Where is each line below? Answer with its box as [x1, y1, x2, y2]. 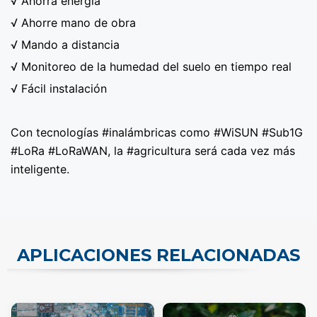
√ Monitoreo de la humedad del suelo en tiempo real [11, 59, 292, 74]
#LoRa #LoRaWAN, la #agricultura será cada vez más [11, 143, 295, 158]
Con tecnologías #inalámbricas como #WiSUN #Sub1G [11, 125, 303, 139]
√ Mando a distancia [11, 37, 120, 52]
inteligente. [11, 161, 69, 176]
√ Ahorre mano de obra [11, 15, 136, 30]
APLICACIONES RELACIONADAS [17, 244, 300, 265]
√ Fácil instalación [11, 81, 107, 96]
